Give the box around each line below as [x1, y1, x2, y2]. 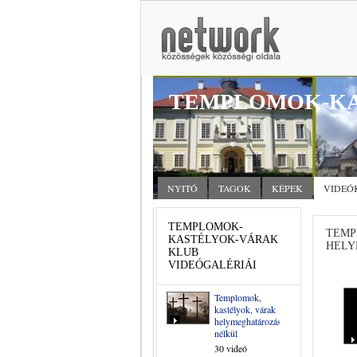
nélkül [214, 327, 237, 339]
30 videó [214, 342, 247, 355]
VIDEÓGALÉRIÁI [168, 259, 257, 271]
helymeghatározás [214, 315, 281, 328]
